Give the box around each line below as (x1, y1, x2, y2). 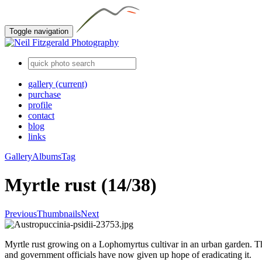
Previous (5, 208, 37, 219)
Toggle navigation (9, 27, 68, 36)
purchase (28, 89, 61, 99)
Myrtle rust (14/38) (5, 174, 157, 196)
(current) (56, 79, 87, 89)
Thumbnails (37, 208, 81, 219)
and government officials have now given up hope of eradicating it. (5, 249, 251, 260)
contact (28, 111, 54, 120)
